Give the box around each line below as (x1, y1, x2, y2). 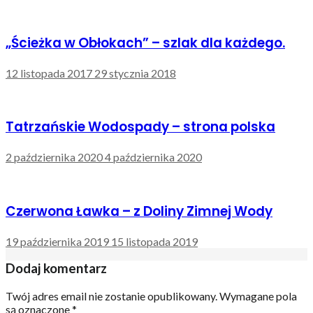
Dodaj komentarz (6, 261, 107, 277)
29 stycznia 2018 (94, 66, 176, 80)
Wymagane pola (219, 289, 297, 303)
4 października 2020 (105, 150, 202, 164)
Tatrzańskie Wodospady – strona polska (6, 117, 275, 137)
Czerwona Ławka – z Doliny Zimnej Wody (6, 201, 272, 221)
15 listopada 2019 (111, 234, 198, 248)
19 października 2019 (6, 234, 109, 248)
